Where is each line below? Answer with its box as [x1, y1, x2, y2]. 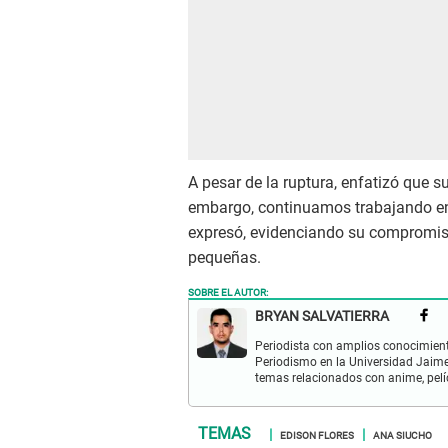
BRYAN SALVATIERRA [255, 308, 389, 325]
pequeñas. [188, 248, 261, 268]
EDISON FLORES [280, 426, 354, 443]
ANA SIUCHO [373, 426, 432, 443]
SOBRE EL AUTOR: [188, 283, 268, 300]
